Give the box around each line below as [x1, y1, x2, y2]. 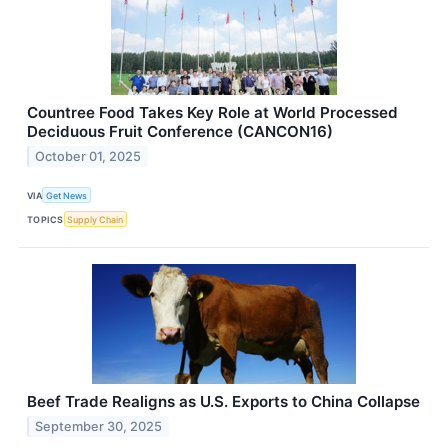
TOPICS [27, 213, 64, 225]
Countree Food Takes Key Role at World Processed [27, 102, 398, 122]
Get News [46, 189, 88, 201]
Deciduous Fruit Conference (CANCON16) [27, 121, 333, 141]
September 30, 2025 [35, 419, 163, 435]
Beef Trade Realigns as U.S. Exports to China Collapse [27, 392, 420, 412]
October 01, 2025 [35, 148, 142, 164]
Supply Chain [67, 213, 124, 225]
